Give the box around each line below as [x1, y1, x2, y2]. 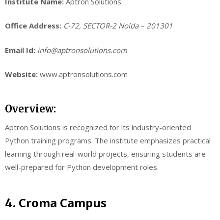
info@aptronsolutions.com [37, 45, 127, 55]
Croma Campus [19, 194, 107, 211]
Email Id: [5, 45, 35, 55]
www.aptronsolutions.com [38, 69, 128, 80]
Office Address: [5, 21, 61, 31]
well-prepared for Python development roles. [5, 162, 159, 172]
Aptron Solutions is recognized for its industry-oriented [5, 122, 191, 132]
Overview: [5, 102, 56, 115]
